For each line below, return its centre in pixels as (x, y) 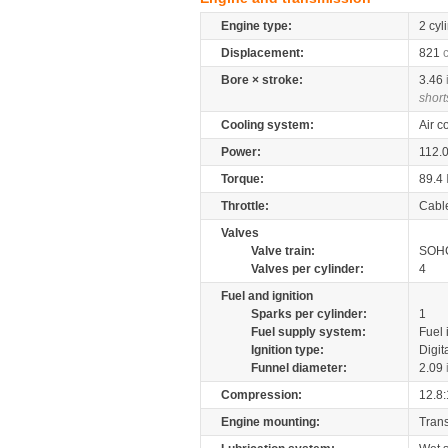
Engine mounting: (270, 422)
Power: (241, 152)
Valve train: (283, 251)
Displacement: (262, 53)
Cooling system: (267, 125)
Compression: (261, 395)
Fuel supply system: (308, 332)
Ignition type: (287, 350)
